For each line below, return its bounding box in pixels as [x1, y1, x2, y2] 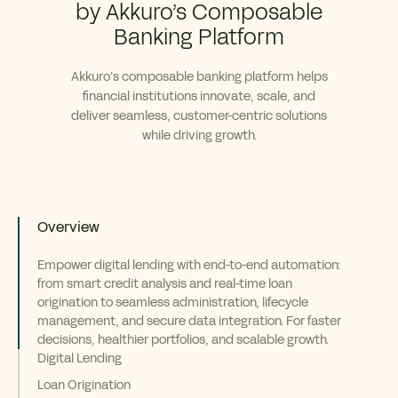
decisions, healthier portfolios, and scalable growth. [37, 331, 329, 349]
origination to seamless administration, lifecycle [37, 294, 308, 312]
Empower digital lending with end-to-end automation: [37, 257, 340, 275]
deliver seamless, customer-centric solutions [71, 107, 327, 125]
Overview [37, 217, 99, 238]
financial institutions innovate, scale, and [83, 88, 315, 106]
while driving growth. [141, 127, 257, 145]
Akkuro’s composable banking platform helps [70, 68, 328, 86]
